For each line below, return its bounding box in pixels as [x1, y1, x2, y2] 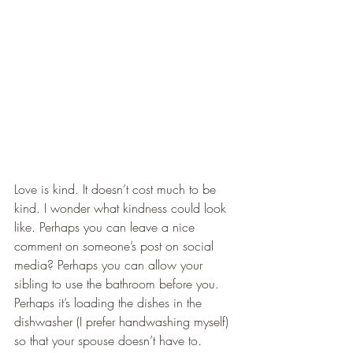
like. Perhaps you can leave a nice [14, 218, 199, 236]
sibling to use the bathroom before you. [14, 275, 223, 293]
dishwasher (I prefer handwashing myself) [14, 313, 232, 331]
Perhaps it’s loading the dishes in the [14, 294, 206, 312]
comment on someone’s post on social [14, 237, 217, 255]
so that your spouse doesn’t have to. [14, 332, 210, 350]
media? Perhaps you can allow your [14, 256, 206, 274]
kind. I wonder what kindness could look [14, 199, 230, 217]
